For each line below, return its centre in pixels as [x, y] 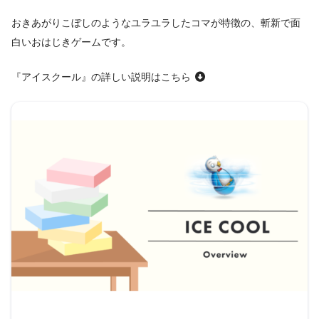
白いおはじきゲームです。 [71, 42]
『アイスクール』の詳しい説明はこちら [103, 77]
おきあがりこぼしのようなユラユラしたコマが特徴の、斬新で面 [156, 23]
